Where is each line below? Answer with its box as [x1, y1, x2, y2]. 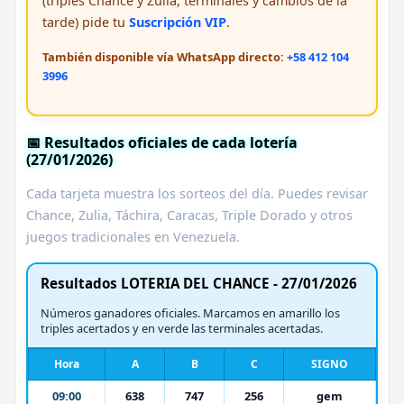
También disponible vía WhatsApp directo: [42, 48, 287, 65]
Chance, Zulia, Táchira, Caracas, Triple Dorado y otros [26, 206, 353, 224]
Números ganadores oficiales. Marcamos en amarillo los [41, 304, 340, 321]
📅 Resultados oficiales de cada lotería [26, 132, 298, 152]
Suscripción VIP [129, 13, 226, 31]
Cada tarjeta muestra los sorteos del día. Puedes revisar [26, 184, 368, 202]
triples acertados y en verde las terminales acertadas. [41, 319, 323, 336]
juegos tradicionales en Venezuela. [26, 227, 240, 245]
